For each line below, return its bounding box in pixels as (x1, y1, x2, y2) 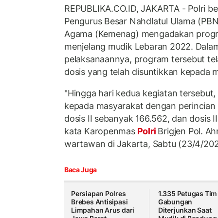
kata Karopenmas (64, 126, 135, 136)
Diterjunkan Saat (158, 206, 212, 215)
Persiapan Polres (71, 189, 126, 198)
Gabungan (158, 198, 193, 206)
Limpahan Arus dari (71, 206, 135, 215)
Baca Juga (64, 165, 97, 174)
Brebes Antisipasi (71, 198, 128, 206)
